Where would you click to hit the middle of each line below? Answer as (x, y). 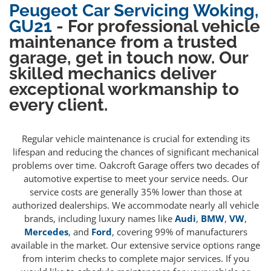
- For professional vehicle (156, 26)
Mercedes (46, 231)
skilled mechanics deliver (113, 73)
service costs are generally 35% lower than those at (135, 191)
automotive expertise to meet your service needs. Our (135, 178)
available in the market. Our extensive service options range (135, 245)
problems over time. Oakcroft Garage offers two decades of (135, 165)
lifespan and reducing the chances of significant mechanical (135, 152)
